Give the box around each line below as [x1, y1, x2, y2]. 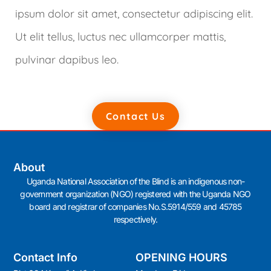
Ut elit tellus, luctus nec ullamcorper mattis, [15, 30, 226, 44]
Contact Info [13, 250, 78, 264]
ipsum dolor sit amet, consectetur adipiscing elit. [15, 7, 253, 21]
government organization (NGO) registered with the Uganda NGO [20, 189, 251, 200]
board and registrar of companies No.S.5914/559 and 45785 [29, 201, 242, 212]
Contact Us [106, 110, 165, 122]
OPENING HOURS [135, 250, 227, 264]
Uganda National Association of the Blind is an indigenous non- [26, 176, 245, 187]
